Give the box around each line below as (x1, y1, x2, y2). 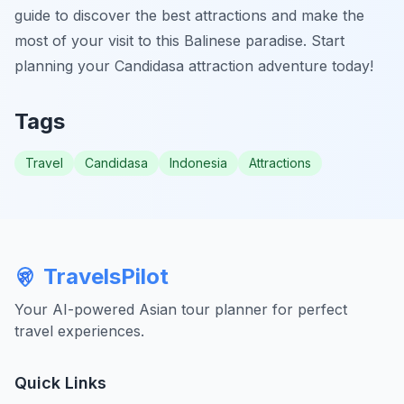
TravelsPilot (43, 263, 169, 289)
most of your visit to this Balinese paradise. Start (14, 32, 344, 50)
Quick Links (14, 373, 106, 392)
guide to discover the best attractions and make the (14, 6, 364, 24)
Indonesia (170, 155, 227, 170)
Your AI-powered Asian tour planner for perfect (14, 300, 347, 318)
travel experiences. (14, 322, 144, 340)
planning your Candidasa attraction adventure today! (14, 57, 373, 75)
